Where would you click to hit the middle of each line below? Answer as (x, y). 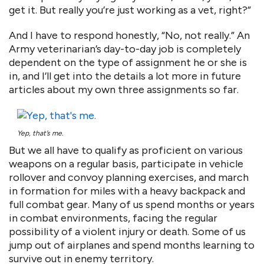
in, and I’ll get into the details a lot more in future (125, 76)
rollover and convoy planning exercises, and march (129, 177)
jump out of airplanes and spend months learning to (132, 245)
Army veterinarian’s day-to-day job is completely (125, 49)
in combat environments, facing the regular (113, 218)
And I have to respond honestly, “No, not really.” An (129, 35)
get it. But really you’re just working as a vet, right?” (130, 10)
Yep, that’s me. (40, 133)
